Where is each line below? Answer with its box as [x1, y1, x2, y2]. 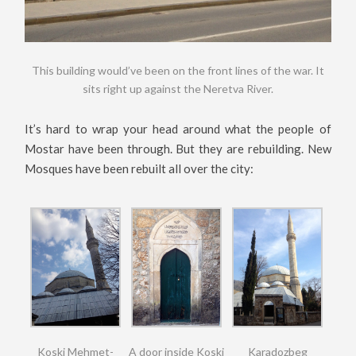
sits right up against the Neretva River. [82, 82, 273, 96]
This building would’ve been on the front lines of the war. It [31, 64, 324, 78]
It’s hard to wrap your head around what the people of [25, 122, 331, 137]
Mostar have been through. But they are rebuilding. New [25, 141, 331, 157]
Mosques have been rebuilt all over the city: [25, 161, 254, 176]
